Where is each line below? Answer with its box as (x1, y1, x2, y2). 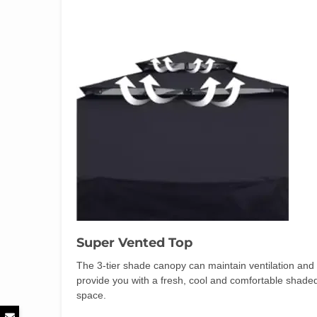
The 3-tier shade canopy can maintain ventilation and (76, 259, 314, 271)
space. (76, 289, 106, 301)
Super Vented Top (76, 234, 192, 250)
